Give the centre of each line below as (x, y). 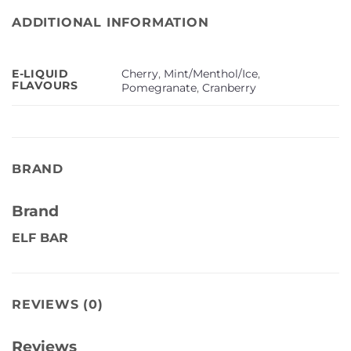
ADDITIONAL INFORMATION (110, 23)
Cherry (140, 73)
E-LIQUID (40, 74)
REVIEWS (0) (58, 304)
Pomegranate (159, 87)
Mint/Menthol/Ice (211, 73)
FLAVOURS (45, 86)
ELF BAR (40, 238)
